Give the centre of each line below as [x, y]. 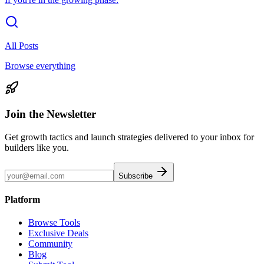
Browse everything [40, 65]
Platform [22, 200]
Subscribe [137, 176]
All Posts [22, 45]
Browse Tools [54, 223]
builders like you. [37, 147]
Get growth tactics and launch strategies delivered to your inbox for [129, 137]
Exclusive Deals [58, 233]
